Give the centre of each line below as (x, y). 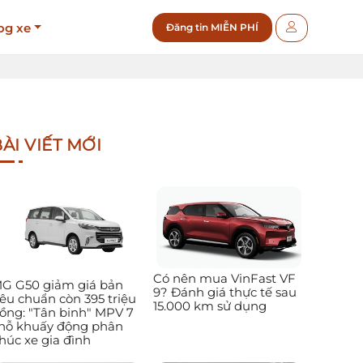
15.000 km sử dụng (209, 305)
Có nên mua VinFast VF (224, 278)
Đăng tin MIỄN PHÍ (212, 27)
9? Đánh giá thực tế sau (224, 292)
